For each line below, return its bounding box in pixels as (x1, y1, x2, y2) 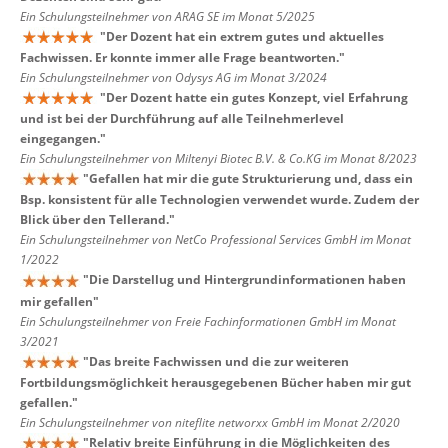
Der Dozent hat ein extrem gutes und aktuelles (106, 27, 384, 45)
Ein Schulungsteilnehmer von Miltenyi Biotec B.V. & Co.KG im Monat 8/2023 (20, 150, 417, 168)
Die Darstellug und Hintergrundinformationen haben (89, 271, 406, 289)
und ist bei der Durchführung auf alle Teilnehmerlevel (20, 110, 344, 128)
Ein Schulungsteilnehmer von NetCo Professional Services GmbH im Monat (20, 231, 411, 249)
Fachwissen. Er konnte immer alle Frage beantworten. (20, 48, 339, 66)
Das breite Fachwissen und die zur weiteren (89, 352, 349, 370)
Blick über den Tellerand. (20, 211, 169, 229)
